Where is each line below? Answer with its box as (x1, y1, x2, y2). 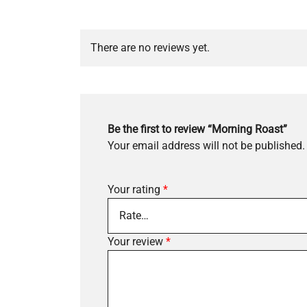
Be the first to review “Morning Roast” (108, 122, 287, 136)
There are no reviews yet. (90, 40, 210, 54)
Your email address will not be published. (108, 138, 305, 152)
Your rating (108, 182, 163, 196)
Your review (108, 234, 166, 248)
